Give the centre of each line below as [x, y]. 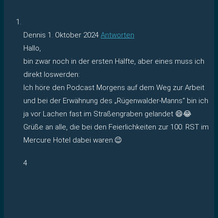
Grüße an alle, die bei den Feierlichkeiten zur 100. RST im [116, 127]
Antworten [118, 35]
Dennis [36, 35]
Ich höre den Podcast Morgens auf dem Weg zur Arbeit [114, 87]
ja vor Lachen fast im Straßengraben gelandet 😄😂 [108, 114]
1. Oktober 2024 [73, 35]
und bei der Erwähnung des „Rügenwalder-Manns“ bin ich [116, 100]
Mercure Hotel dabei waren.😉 [73, 140]
